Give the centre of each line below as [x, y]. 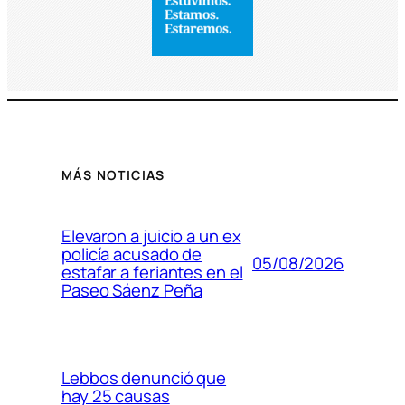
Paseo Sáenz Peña [132, 291]
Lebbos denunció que [144, 378]
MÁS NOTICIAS [113, 175]
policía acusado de [132, 254]
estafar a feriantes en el [152, 273]
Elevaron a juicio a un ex [151, 236]
